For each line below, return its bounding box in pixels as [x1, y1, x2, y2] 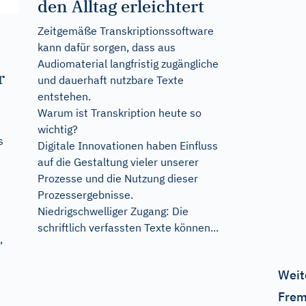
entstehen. [37, 89, 91, 103]
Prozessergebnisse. [37, 188, 133, 201]
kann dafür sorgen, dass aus [37, 40, 176, 54]
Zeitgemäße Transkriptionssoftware [37, 24, 214, 38]
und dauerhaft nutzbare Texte [37, 73, 184, 87]
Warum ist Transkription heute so [37, 106, 201, 120]
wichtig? [37, 122, 78, 136]
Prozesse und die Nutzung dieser [37, 171, 198, 185]
